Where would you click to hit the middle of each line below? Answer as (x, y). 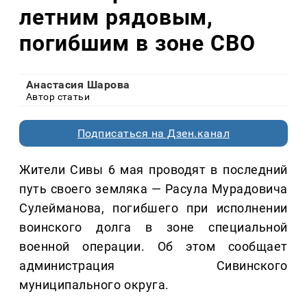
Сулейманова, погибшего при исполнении (153, 208)
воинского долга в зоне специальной (153, 228)
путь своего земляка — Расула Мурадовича (153, 189)
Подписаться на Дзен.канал (153, 134)
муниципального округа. (94, 285)
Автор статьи (58, 97)
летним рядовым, (116, 17)
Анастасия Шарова (78, 85)
